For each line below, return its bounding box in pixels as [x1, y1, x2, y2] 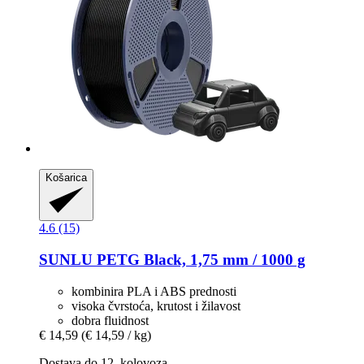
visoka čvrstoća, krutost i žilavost [71, 298, 240, 313]
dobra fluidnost [71, 313, 149, 327]
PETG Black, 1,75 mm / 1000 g [93, 251, 305, 268]
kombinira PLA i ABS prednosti [71, 284, 236, 298]
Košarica [45, 171, 87, 184]
